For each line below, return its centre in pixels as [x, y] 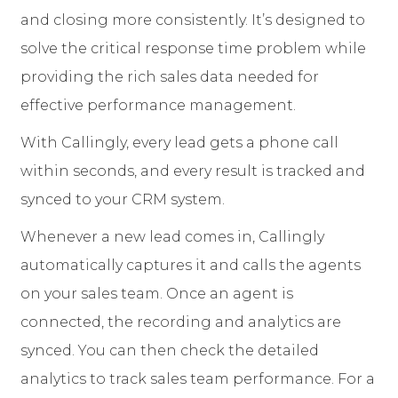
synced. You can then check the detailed [170, 351]
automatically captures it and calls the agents [191, 266]
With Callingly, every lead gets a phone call [179, 143]
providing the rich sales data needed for [170, 77]
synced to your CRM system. [123, 200]
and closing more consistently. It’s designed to [193, 20]
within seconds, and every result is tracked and [193, 171]
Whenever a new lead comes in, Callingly [172, 237]
